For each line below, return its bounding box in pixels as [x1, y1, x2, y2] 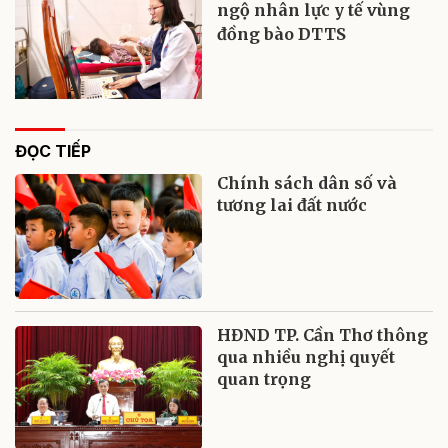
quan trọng [217, 368, 312, 389]
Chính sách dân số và [217, 172, 398, 193]
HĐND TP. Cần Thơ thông [217, 324, 429, 345]
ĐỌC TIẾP [15, 140, 91, 161]
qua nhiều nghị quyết [217, 346, 396, 367]
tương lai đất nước [217, 194, 368, 215]
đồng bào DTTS [217, 23, 347, 44]
